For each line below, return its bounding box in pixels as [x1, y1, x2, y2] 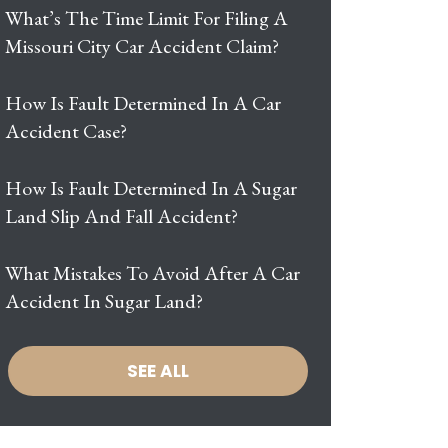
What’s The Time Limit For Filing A [5, 5, 288, 31]
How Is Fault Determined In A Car [5, 90, 281, 116]
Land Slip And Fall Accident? [5, 203, 238, 229]
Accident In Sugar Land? [5, 288, 203, 314]
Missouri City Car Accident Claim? [5, 33, 279, 59]
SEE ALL [127, 358, 189, 383]
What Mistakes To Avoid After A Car [5, 260, 300, 286]
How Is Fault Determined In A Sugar [5, 175, 297, 201]
